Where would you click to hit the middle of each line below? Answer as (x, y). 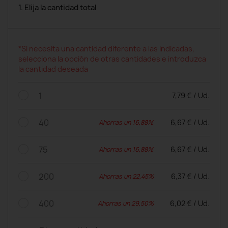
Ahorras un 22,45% (126, 176)
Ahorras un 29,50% (126, 203)
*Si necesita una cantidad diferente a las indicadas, (106, 48)
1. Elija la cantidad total (57, 7)
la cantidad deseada (53, 69)
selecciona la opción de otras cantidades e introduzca (112, 59)
